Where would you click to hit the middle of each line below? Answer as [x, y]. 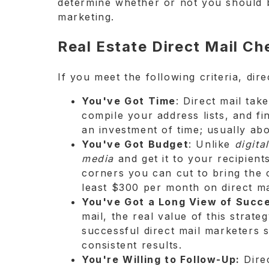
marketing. [86, 17]
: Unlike [212, 144]
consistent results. [132, 245]
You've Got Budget [135, 144]
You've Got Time [129, 101]
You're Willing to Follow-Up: [161, 259]
